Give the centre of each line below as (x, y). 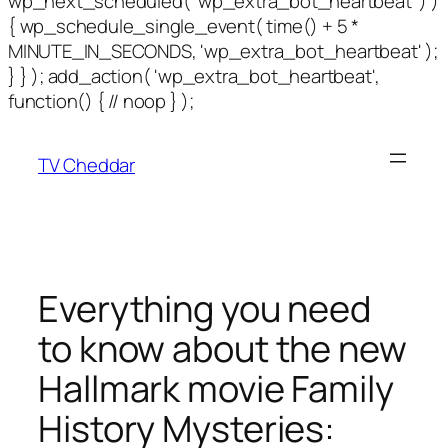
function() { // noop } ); (101, 101)
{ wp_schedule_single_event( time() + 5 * (183, 26)
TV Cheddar (86, 164)
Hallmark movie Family (216, 389)
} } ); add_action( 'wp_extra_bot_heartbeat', (194, 76)
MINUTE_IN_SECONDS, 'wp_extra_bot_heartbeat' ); (223, 51)
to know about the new (222, 349)
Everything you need (205, 309)
